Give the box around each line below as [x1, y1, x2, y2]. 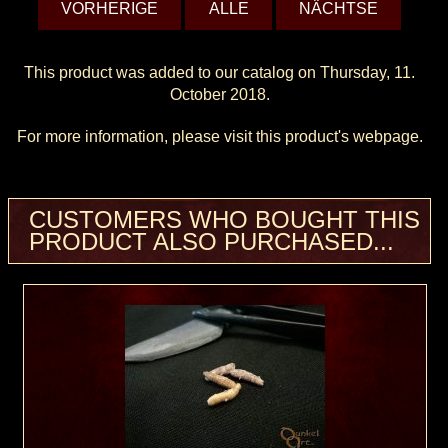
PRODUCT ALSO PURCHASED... [29, 227, 394, 255]
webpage [352, 127, 419, 145]
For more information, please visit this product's [16, 127, 353, 145]
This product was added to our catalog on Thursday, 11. [24, 63, 416, 81]
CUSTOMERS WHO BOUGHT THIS [29, 205, 420, 233]
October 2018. [169, 85, 270, 103]
